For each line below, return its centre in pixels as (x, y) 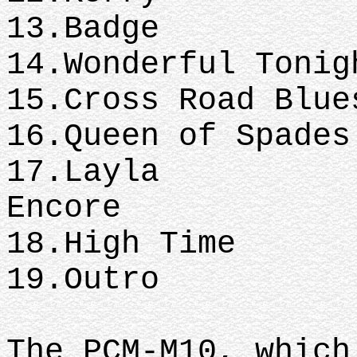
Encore (64, 208)
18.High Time (121, 244)
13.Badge (83, 29)
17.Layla (83, 173)
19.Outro (83, 280)
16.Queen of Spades (178, 137)
